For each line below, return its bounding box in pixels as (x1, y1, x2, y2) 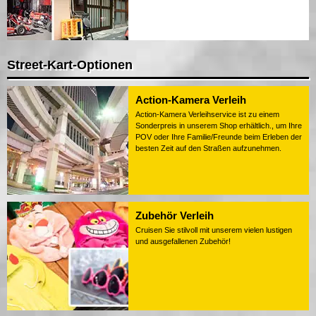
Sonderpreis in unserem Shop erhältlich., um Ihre (135, 121, 302, 130)
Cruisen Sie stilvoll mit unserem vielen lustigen (135, 225, 292, 234)
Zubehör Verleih (135, 209, 214, 221)
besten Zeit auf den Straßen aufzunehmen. (135, 143, 281, 152)
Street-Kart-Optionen (7, 57, 133, 72)
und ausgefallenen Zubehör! (135, 236, 231, 245)
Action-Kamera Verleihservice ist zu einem (135, 109, 279, 119)
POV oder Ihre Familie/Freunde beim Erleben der (135, 132, 302, 141)
